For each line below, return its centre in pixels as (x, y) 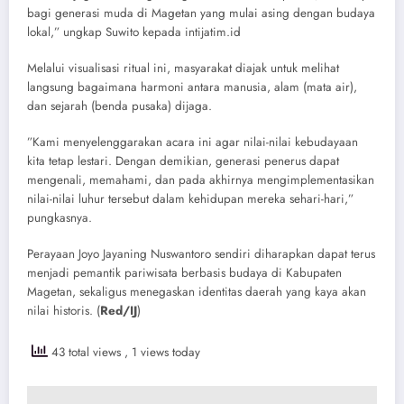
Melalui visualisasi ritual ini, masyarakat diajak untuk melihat (183, 69)
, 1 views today (162, 352)
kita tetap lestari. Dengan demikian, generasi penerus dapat (183, 161)
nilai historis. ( (64, 311)
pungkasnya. (60, 218)
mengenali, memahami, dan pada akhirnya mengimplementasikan (201, 180)
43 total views (86, 352)
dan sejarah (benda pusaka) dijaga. (119, 106)
